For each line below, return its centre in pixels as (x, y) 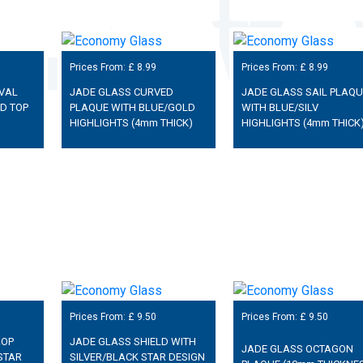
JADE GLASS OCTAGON (297, 349)
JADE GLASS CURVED (121, 92)
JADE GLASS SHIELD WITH (132, 341)
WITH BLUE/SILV (280, 107)
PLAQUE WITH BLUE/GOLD (132, 107)
